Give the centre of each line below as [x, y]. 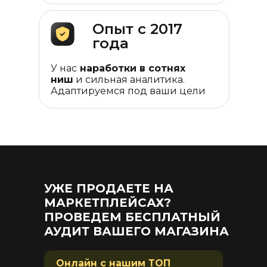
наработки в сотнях [131, 68]
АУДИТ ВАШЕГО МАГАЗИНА [136, 231]
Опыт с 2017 [137, 29]
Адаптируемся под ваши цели [128, 91]
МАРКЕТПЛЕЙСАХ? [111, 203]
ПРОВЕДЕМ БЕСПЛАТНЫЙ [132, 217]
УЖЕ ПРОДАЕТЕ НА [109, 188]
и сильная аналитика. [129, 80]
